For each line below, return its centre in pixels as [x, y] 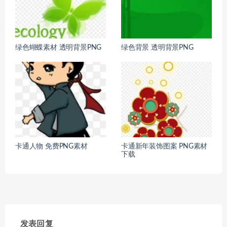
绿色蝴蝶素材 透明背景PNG [59, 48]
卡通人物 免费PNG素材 [51, 147]
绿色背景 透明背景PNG [157, 48]
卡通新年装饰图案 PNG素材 [164, 147]
